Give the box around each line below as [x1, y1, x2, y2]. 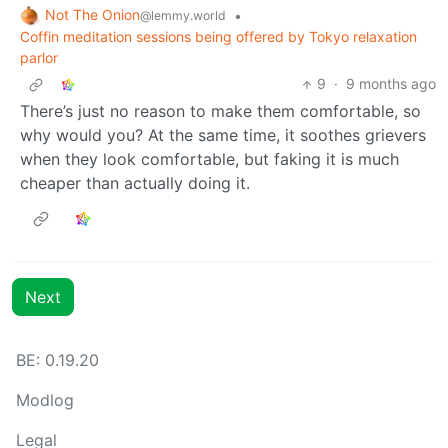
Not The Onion [45, 5, 140, 23]
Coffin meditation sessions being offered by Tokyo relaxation [20, 28, 417, 46]
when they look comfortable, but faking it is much [20, 149, 399, 170]
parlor [20, 49, 58, 67]
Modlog [16, 390, 74, 411]
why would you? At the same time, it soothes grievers [20, 125, 426, 146]
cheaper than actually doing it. [20, 173, 250, 194]
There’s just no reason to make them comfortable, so [20, 101, 421, 122]
